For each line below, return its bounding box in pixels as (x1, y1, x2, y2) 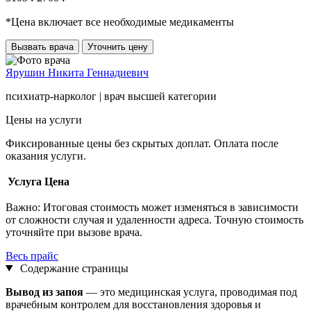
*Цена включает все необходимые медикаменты (6, 15, 234, 28)
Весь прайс (6, 249, 58, 262)
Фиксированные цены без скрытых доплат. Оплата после (6, 137, 278, 149)
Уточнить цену (87, 41, 148, 52)
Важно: (6, 201, 40, 213)
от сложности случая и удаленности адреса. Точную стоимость (6, 213, 303, 226)
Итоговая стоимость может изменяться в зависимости (40, 201, 299, 213)
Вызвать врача (11, 41, 74, 52)
